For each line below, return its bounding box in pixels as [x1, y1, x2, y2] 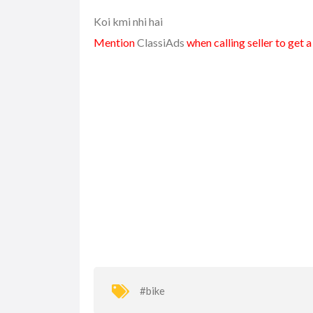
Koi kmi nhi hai [94, 15, 163, 29]
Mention [94, 36, 137, 50]
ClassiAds [137, 36, 184, 50]
